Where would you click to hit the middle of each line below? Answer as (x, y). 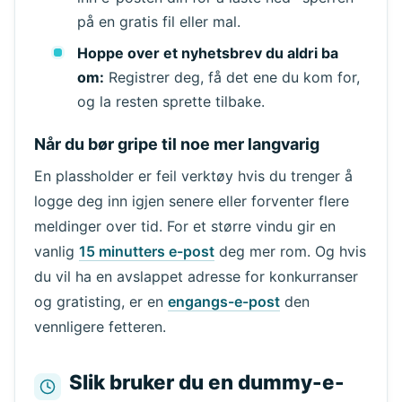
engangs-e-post (223, 302)
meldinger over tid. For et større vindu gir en (184, 227)
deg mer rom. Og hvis (290, 252)
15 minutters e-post (146, 252)
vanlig (56, 252)
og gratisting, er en (100, 302)
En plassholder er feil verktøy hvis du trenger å (193, 176)
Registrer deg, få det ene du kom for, (232, 78)
